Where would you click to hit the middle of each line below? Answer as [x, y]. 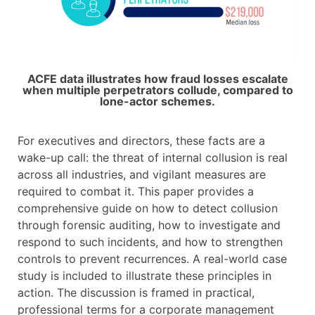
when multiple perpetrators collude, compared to [157, 90]
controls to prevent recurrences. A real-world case [152, 259]
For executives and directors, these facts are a [141, 141]
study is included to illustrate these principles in [144, 276]
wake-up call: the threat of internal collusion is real [153, 158]
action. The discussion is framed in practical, [136, 293]
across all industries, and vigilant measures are [142, 175]
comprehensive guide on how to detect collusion [148, 208]
